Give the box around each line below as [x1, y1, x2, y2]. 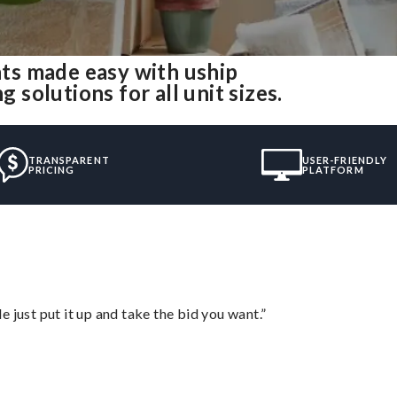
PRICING [27, 163, 75, 175]
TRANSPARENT [27, 153, 110, 166]
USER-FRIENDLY [301, 153, 388, 166]
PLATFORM [301, 163, 364, 175]
